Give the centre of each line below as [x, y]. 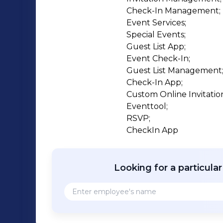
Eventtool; [147, 106]
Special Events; [156, 35]
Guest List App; [156, 47]
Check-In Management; [173, 11]
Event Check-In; [158, 58]
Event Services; [156, 23]
